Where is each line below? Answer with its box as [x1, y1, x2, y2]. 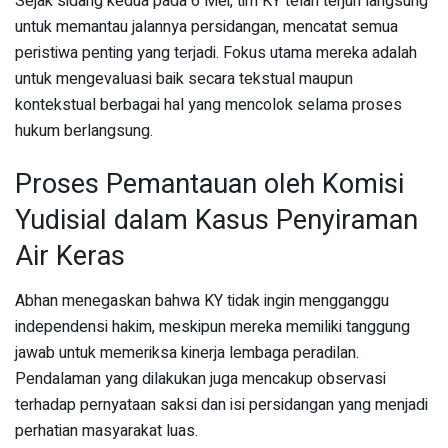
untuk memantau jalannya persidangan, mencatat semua [15, 14, 398, 39]
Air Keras [15, 236, 125, 277]
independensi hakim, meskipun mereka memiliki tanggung [15, 315, 410, 340]
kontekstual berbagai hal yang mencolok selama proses [15, 92, 402, 117]
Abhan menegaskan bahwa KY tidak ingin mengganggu [15, 289, 389, 314]
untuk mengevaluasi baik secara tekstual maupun [15, 66, 353, 91]
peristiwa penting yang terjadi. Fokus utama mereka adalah [15, 40, 417, 65]
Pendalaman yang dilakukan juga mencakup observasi [15, 367, 386, 392]
